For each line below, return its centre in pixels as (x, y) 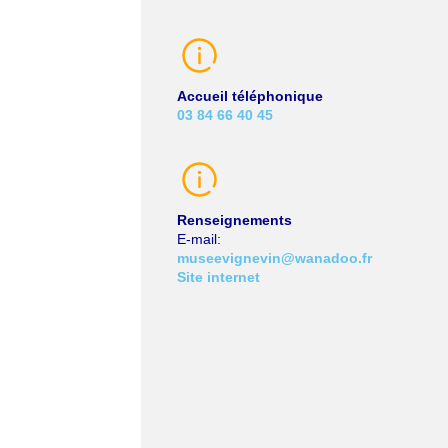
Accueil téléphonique (249, 96)
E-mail (196, 238)
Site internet (218, 276)
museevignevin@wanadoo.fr (274, 257)
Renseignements (234, 219)
